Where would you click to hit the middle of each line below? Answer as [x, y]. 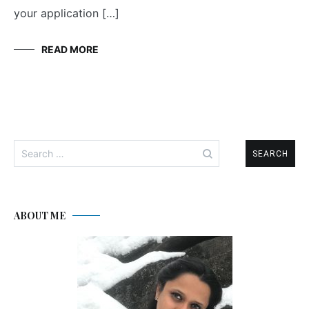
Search [31, 147]
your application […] [67, 13]
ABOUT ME [40, 216]
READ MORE [70, 50]
